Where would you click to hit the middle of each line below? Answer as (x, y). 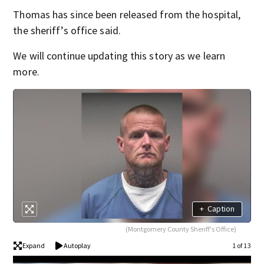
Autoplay (77, 245)
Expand (34, 245)
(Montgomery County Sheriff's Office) (181, 229)
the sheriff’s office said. (67, 30)
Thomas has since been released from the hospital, (127, 14)
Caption (221, 209)
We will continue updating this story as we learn (119, 56)
